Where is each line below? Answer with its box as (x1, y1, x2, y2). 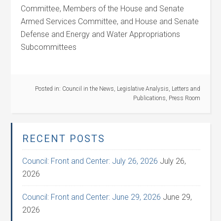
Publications (133, 95, 166, 102)
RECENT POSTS (22, 133, 106, 145)
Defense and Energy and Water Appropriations (21, 30, 181, 39)
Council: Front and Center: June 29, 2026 (22, 192, 161, 202)
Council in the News (62, 85, 114, 92)
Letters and (171, 85, 200, 92)
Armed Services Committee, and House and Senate (21, 17, 199, 26)
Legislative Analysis (116, 85, 169, 92)
